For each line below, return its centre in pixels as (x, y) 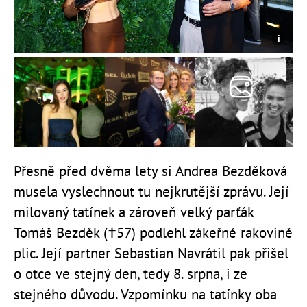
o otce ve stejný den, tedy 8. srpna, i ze (131, 274)
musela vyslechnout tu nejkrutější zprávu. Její (151, 192)
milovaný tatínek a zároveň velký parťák (134, 212)
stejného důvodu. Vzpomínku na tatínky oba (145, 295)
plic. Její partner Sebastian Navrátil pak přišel (151, 254)
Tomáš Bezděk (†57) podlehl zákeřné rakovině (153, 233)
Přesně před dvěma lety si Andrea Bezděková (150, 171)
